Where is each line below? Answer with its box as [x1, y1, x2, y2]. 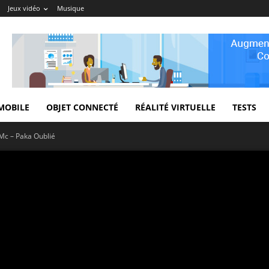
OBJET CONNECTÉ [46, 101, 118, 113]
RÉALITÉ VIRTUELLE [135, 101, 216, 113]
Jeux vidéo [8, 4, 40, 13]
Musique [57, 4, 84, 13]
